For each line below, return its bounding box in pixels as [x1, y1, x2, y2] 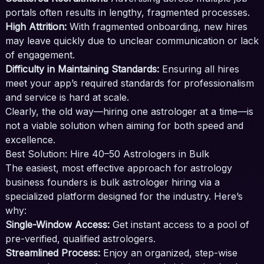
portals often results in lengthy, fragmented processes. [5, 6, 250, 19]
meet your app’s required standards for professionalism [5, 77, 254, 90]
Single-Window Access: [5, 219, 110, 231]
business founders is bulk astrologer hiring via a [5, 176, 220, 189]
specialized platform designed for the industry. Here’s [5, 190, 243, 203]
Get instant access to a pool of [109, 219, 249, 231]
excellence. [5, 134, 55, 146]
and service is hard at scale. [5, 91, 129, 104]
